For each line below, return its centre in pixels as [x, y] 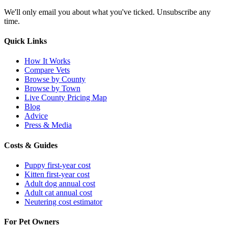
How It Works [47, 61]
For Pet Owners [32, 222]
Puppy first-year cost [58, 165]
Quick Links [25, 41]
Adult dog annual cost [60, 183]
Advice [36, 116]
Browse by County [55, 79]
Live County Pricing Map [66, 98]
